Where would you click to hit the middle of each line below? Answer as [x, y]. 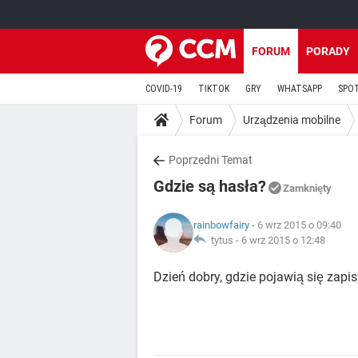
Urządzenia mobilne [292, 119]
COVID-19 [164, 89]
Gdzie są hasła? [210, 186]
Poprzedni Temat [211, 160]
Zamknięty [307, 188]
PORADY [328, 51]
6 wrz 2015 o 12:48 [283, 240]
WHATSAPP [300, 89]
